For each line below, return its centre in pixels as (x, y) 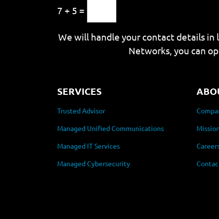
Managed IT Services (88, 146)
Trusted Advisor (81, 110)
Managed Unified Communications (110, 128)
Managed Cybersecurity (94, 163)
